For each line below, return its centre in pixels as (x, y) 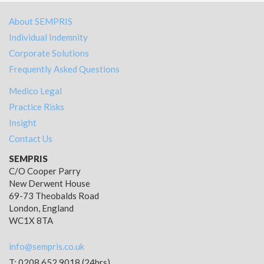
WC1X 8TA (31, 221)
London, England (41, 208)
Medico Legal (35, 91)
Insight (23, 123)
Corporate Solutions (49, 53)
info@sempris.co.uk (47, 247)
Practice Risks (37, 107)
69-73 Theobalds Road (54, 196)
